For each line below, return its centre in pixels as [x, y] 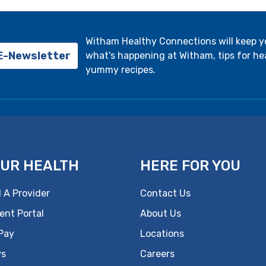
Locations [162, 234]
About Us [161, 213]
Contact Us [165, 193]
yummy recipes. [122, 70]
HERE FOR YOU [190, 166]
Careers [157, 254]
